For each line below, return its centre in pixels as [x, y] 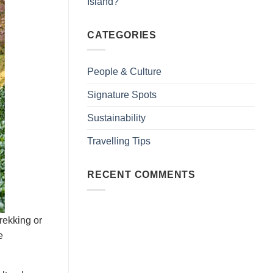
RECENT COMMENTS [141, 175]
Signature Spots [122, 95]
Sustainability [116, 118]
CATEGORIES [122, 35]
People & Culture [124, 72]
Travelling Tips [119, 141]
